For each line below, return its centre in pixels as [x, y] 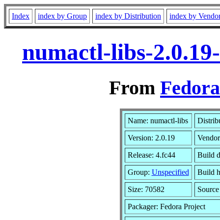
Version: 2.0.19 [151, 137]
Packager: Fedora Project [166, 206]
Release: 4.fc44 [151, 155]
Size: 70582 [146, 189]
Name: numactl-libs [158, 120]
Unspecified [170, 172]
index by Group [62, 16]
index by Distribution [128, 16]
